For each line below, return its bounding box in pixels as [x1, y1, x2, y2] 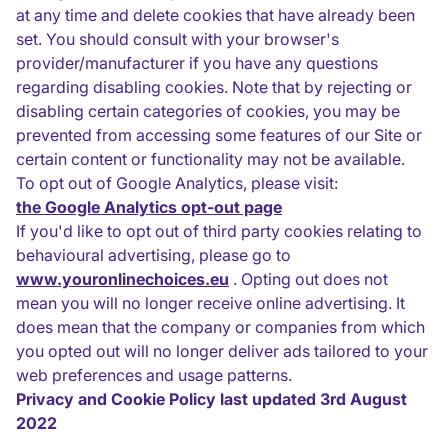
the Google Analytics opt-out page [16, 197, 282, 217]
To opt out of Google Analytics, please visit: [16, 173, 338, 193]
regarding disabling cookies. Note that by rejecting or [16, 77, 412, 97]
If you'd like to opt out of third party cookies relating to [16, 221, 422, 241]
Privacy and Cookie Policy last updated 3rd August [16, 389, 407, 409]
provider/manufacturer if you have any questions [16, 53, 378, 73]
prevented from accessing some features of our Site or [16, 125, 422, 145]
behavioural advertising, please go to [16, 245, 291, 265]
